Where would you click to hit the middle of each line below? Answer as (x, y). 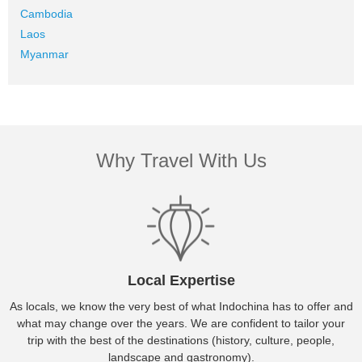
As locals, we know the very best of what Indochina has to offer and (181, 307)
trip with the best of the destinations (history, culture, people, (181, 341)
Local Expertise (181, 281)
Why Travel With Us (181, 161)
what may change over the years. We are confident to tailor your (181, 324)
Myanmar (44, 55)
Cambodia (46, 14)
